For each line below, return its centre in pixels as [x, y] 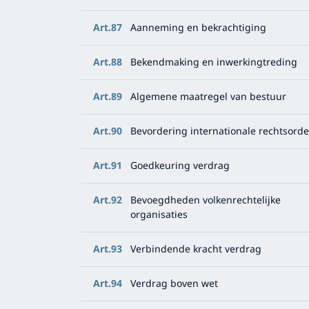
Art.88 [108, 62]
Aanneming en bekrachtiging [198, 28]
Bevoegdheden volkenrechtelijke [206, 200]
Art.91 [108, 166]
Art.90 [108, 131]
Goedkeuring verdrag [180, 166]
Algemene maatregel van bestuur [208, 97]
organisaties [159, 215]
